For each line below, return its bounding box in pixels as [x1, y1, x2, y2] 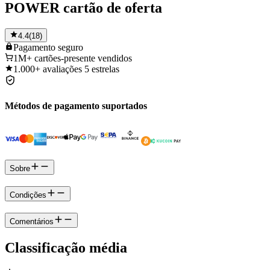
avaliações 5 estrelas [43, 63, 119, 74]
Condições [10, 190, 46, 199]
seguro [58, 42, 83, 52]
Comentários [10, 216, 54, 226]
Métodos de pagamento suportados [5, 101, 147, 111]
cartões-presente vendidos [34, 52, 132, 63]
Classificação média [5, 239, 127, 256]
